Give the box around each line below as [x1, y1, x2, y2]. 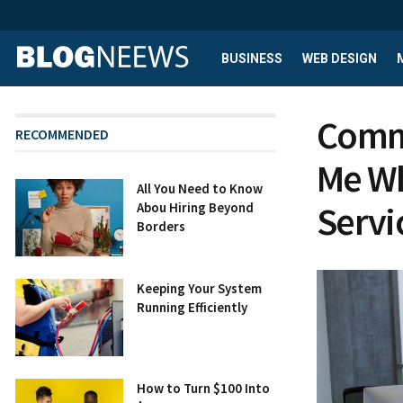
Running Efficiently [137, 298, 247, 316]
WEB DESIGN [302, 51, 377, 66]
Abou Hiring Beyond [137, 199, 254, 216]
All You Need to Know [137, 180, 263, 197]
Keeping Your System [137, 279, 262, 297]
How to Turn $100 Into [137, 379, 270, 397]
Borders [137, 218, 185, 235]
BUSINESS [221, 51, 282, 66]
